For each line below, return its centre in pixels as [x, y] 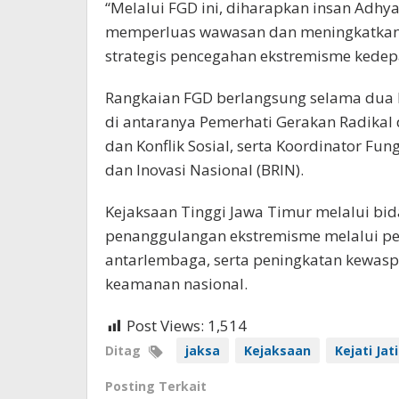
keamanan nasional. [176, 284]
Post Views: [165, 326]
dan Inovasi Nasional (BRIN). [204, 170]
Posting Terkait [156, 387]
